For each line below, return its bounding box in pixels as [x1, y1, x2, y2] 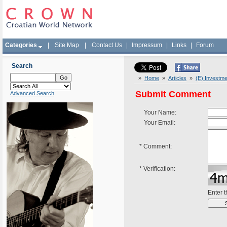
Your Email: [139, 119, 175, 126]
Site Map [55, 42, 79, 49]
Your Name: [139, 109, 176, 116]
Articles [168, 75, 186, 81]
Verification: [142, 165, 175, 172]
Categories [5, 42, 37, 49]
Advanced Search [10, 90, 54, 96]
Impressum [132, 42, 162, 49]
